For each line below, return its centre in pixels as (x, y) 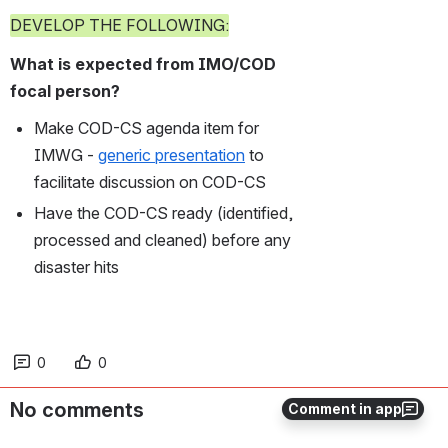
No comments (77, 409)
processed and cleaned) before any (162, 239)
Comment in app (345, 408)
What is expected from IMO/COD (143, 63)
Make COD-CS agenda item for (146, 127)
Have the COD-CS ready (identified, (163, 212)
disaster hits (76, 266)
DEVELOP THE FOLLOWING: (119, 24)
